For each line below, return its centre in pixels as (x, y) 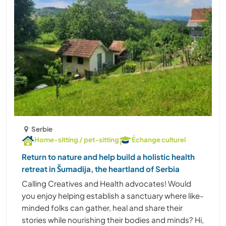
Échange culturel (159, 139)
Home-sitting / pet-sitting (77, 139)
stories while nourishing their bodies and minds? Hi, (113, 219)
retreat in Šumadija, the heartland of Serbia (101, 168)
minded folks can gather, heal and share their (102, 207)
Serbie (42, 129)
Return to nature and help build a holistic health (108, 156)
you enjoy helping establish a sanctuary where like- (113, 195)
